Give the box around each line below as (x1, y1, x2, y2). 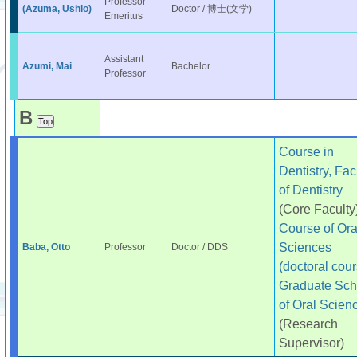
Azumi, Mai (22, 61, 72, 72)
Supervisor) (278, 335, 344, 350)
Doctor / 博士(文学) (171, 3, 252, 14)
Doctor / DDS (171, 241, 228, 253)
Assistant (104, 53, 143, 65)
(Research (278, 316, 338, 331)
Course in (278, 144, 334, 159)
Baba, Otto (22, 241, 70, 253)
